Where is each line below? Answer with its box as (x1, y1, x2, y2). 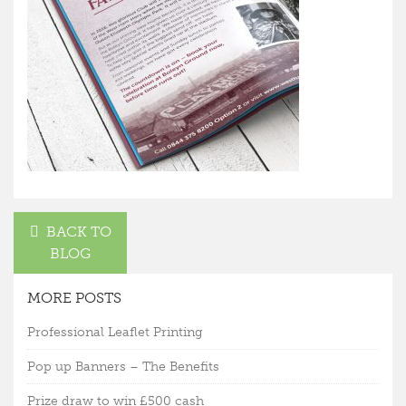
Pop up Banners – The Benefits (27, 359, 219, 374)
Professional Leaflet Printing (27, 324, 203, 340)
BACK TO (45, 223, 111, 240)
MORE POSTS (27, 289, 121, 306)
